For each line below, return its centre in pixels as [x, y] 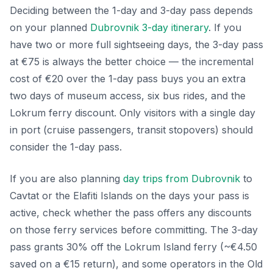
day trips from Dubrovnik [182, 178]
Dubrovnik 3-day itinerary [149, 27]
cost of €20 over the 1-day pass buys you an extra [128, 78]
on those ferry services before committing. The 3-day [134, 229]
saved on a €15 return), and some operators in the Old [136, 264]
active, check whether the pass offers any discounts [131, 212]
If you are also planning [66, 178]
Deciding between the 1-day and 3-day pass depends [131, 10]
